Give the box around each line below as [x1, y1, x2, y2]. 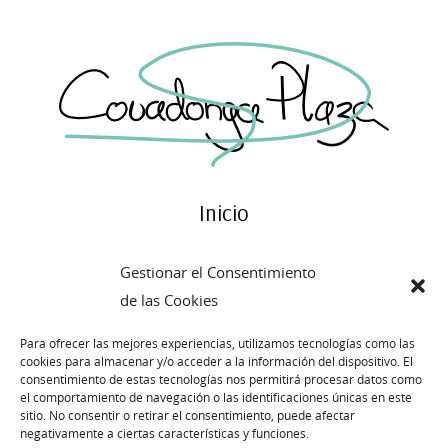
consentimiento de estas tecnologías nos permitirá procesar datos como [20, 371, 422, 387]
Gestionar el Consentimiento [120, 262, 316, 282]
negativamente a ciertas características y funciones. [20, 425, 309, 441]
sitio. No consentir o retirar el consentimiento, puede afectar [20, 407, 355, 423]
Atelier [194, 325, 254, 353]
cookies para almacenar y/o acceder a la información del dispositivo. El [20, 353, 413, 369]
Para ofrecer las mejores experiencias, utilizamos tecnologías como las [20, 335, 415, 351]
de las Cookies [120, 290, 218, 310]
